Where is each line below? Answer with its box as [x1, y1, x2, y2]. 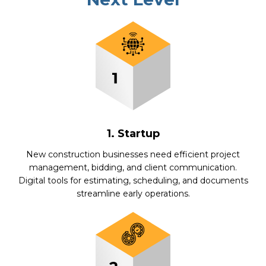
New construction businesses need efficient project [26, 149, 240, 160]
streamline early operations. [76, 188, 190, 199]
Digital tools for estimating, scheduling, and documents [18, 175, 248, 186]
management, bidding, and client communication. [29, 162, 237, 173]
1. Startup [106, 127, 160, 141]
